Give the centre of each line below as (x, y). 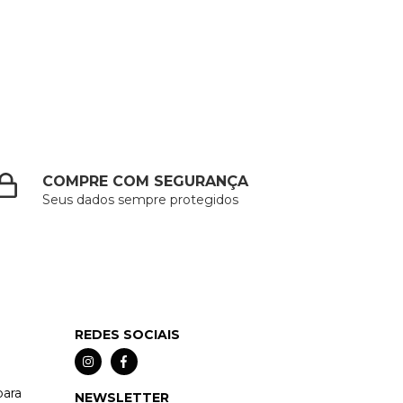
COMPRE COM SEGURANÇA (146, 181)
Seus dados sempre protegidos (141, 200)
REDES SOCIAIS (127, 335)
